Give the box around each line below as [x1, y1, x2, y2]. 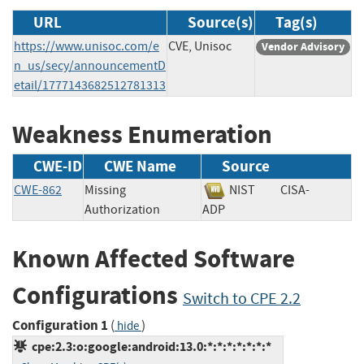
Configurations [12, 279, 183, 313]
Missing [84, 182, 126, 199]
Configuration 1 [12, 315, 108, 335]
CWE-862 [14, 182, 62, 199]
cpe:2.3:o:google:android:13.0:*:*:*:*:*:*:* [27, 337, 271, 355]
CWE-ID [33, 156, 82, 177]
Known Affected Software [12, 242, 295, 276]
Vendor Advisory [262, 38, 344, 54]
